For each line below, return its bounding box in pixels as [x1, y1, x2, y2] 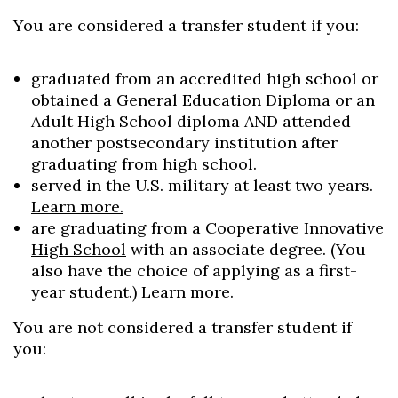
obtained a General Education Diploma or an [31, 90, 375, 110]
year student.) [31, 282, 141, 302]
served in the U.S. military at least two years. [31, 175, 373, 195]
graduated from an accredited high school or [31, 68, 378, 89]
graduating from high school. [31, 154, 257, 174]
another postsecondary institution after [31, 132, 338, 153]
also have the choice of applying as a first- [31, 260, 357, 281]
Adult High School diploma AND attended [31, 111, 351, 131]
